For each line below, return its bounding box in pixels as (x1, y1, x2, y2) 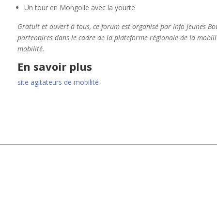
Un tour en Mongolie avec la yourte (24, 3, 135, 13)
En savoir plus (17, 59, 92, 74)
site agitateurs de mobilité (17, 77, 99, 87)
